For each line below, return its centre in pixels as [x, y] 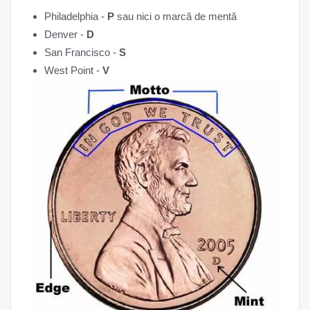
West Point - [73, 70]
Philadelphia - [76, 16]
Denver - [65, 34]
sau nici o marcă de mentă [175, 16]
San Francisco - [82, 52]
